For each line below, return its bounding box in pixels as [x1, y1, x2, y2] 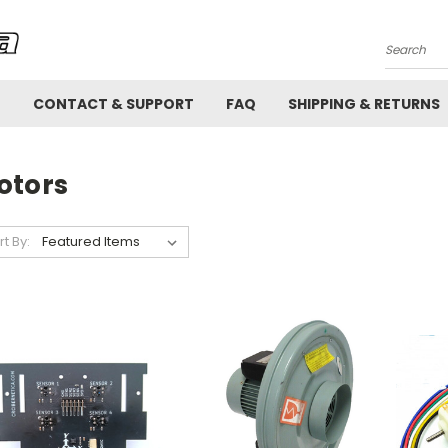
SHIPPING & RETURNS [288, 93, 440, 114]
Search [385, 47, 434, 68]
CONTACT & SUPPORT [33, 93, 194, 114]
